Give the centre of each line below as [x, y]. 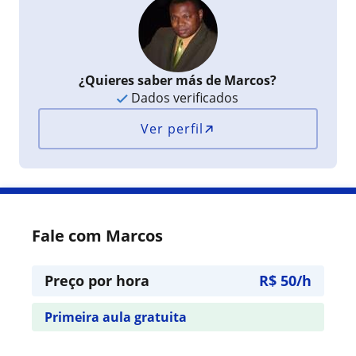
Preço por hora [97, 281]
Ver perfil [172, 129]
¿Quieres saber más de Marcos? [178, 80]
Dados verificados [184, 98]
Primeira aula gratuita [116, 317]
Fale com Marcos [97, 236]
